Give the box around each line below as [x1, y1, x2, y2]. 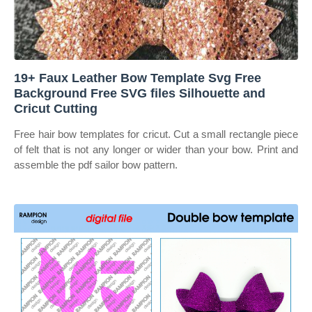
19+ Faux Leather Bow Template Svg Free [14, 71, 261, 85]
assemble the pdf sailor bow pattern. [14, 159, 178, 171]
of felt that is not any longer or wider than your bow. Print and [14, 143, 298, 155]
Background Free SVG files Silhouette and [14, 86, 265, 100]
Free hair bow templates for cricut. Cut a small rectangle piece [14, 128, 298, 140]
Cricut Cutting [14, 102, 97, 116]
